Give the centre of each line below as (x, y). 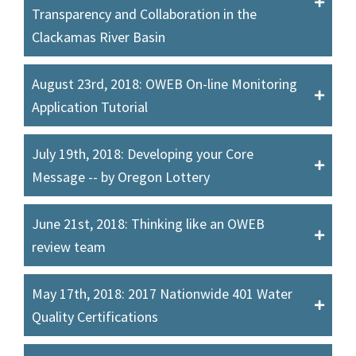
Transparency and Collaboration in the (144, 14)
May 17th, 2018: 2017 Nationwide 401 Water (162, 293)
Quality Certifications (95, 316)
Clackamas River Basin (99, 37)
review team (69, 246)
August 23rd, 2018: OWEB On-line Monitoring (164, 83)
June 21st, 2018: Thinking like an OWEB (148, 223)
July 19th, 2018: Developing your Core (143, 153)
